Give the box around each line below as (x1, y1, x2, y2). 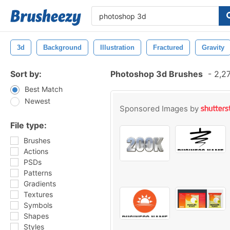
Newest (25, 97, 50, 105)
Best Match (25, 85, 63, 93)
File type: (10, 120, 47, 130)
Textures (24, 190, 53, 199)
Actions (24, 147, 48, 156)
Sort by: (10, 69, 42, 79)
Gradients (24, 179, 56, 188)
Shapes (24, 212, 49, 220)
